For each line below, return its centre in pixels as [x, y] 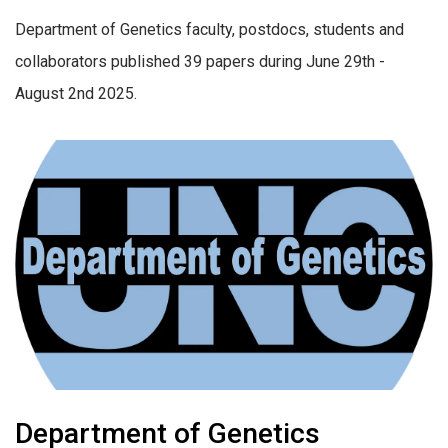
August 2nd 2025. [76, 94]
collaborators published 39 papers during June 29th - [200, 62]
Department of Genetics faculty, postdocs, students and [209, 30]
